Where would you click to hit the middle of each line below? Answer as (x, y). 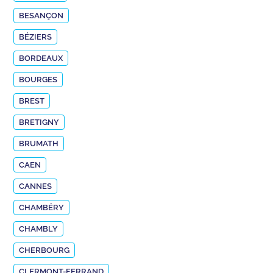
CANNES (36, 186)
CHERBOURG (44, 250)
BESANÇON (41, 15)
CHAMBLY (39, 229)
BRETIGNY (39, 122)
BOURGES (38, 79)
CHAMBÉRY (42, 207)
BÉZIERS (36, 37)
